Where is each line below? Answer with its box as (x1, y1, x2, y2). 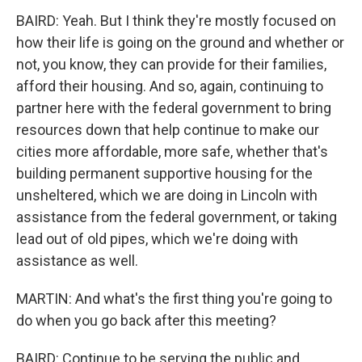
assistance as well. (16, 252, 138, 269)
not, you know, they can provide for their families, (16, 56, 326, 73)
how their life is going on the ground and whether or (16, 34, 344, 51)
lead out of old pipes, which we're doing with (16, 230, 298, 247)
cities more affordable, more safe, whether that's (16, 143, 328, 160)
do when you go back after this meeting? (16, 312, 276, 329)
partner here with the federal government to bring (16, 99, 331, 116)
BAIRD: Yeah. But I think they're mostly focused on (16, 12, 336, 29)
